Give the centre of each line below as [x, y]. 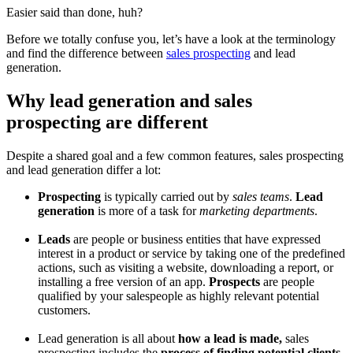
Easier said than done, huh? [74, 12]
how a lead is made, [232, 338]
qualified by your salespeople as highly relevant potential [178, 295]
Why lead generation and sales [129, 100]
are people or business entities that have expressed [195, 239]
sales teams [261, 196]
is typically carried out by [167, 196]
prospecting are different [107, 122]
